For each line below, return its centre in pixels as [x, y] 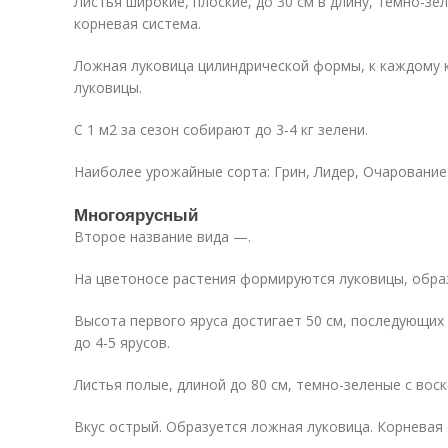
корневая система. [137, 23]
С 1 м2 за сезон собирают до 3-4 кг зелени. [221, 129]
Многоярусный [136, 214]
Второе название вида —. [162, 236]
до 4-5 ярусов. [122, 342]
